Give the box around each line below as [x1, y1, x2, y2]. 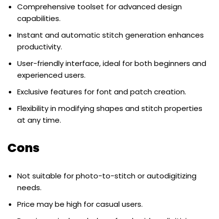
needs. [17, 182, 42, 193]
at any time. [17, 115, 61, 126]
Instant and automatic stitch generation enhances [17, 30, 204, 41]
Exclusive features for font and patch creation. [17, 87, 186, 97]
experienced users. [17, 70, 86, 81]
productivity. [17, 42, 62, 52]
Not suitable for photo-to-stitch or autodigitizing [17, 171, 197, 181]
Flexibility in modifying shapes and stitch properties [17, 103, 202, 114]
